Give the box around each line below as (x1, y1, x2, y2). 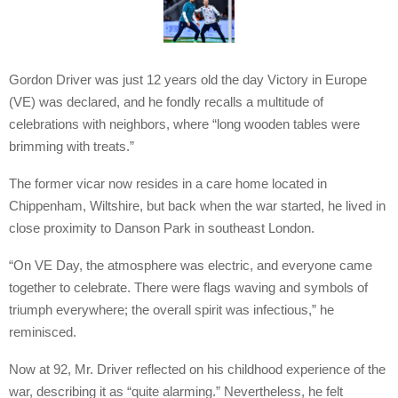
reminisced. (9, 323, 76, 339)
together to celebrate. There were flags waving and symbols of (9, 279, 368, 295)
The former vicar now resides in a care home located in (9, 175, 327, 191)
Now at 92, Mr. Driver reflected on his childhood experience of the (9, 361, 386, 377)
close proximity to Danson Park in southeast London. (9, 219, 314, 235)
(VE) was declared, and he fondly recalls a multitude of (9, 93, 323, 109)
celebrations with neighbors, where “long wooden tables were (9, 115, 360, 131)
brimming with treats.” (9, 138, 134, 154)
